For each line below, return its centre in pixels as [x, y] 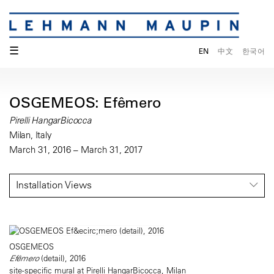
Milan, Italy [31, 135]
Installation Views [54, 185]
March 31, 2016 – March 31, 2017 [76, 150]
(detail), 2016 [62, 258]
